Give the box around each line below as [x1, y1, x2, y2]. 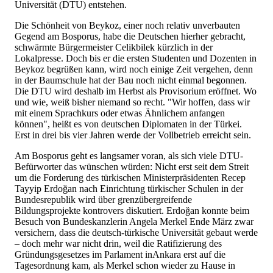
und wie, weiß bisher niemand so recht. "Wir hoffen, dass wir [15, 97, 250, 108]
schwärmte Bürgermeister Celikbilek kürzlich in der [15, 42, 213, 53]
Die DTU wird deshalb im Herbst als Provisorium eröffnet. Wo [15, 86, 257, 97]
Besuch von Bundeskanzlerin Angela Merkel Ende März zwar [15, 216, 253, 227]
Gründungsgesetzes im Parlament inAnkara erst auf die [15, 249, 225, 260]
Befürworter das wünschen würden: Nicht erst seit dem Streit [15, 161, 249, 172]
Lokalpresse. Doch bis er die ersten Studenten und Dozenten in [15, 53, 257, 64]
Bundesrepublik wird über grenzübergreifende [15, 194, 192, 205]
